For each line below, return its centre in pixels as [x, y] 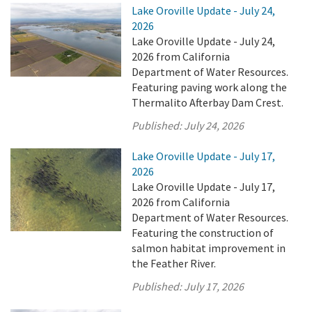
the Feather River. [174, 263]
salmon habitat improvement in [209, 248]
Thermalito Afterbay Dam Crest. [208, 102]
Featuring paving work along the [210, 87]
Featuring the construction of [203, 233]
